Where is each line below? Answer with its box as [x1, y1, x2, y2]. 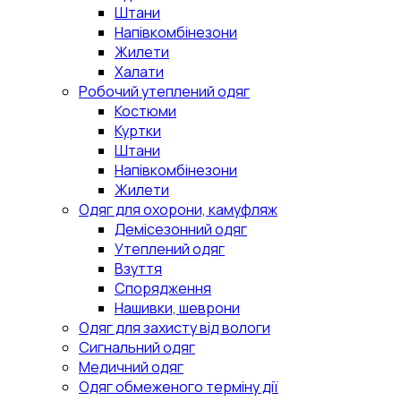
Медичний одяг [79, 356, 183, 377]
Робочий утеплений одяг [79, 81, 250, 101]
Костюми [115, 100, 176, 121]
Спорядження [115, 277, 211, 298]
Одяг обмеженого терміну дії [79, 376, 278, 397]
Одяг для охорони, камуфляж [79, 199, 277, 219]
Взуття [115, 258, 162, 278]
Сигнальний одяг [79, 337, 195, 357]
